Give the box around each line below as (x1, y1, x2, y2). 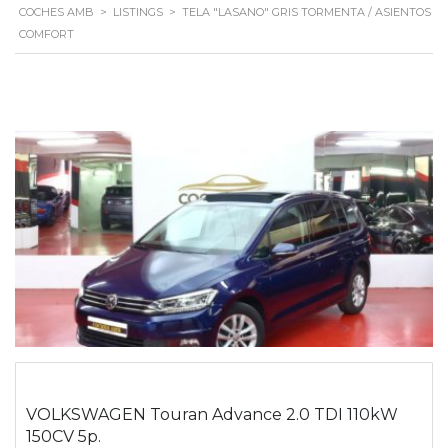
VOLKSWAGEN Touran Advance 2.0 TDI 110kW (26, 405, 398, 425)
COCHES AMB (19, 5, 94, 19)
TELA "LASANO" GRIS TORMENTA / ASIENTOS (182, 5, 431, 19)
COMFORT (19, 27, 74, 41)
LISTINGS (113, 5, 163, 19)
